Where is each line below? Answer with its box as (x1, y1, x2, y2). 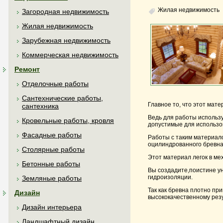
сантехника (22, 102, 59, 110)
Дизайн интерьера (22, 203, 82, 211)
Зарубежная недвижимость (22, 36, 111, 44)
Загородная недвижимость (22, 7, 109, 15)
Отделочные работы (22, 80, 89, 88)
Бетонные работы (22, 160, 80, 168)
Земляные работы (22, 174, 82, 182)
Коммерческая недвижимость (22, 51, 118, 59)
